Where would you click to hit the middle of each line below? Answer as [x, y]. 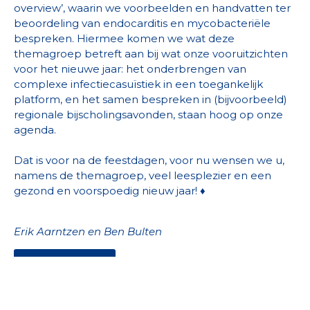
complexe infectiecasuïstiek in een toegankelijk [138, 84]
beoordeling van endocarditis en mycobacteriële [142, 24]
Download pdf [65, 263]
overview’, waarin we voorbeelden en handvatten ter [152, 8]
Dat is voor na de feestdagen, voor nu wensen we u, [149, 161]
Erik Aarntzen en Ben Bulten [88, 231]
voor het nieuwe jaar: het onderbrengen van [130, 69]
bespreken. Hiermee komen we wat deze [124, 39]
